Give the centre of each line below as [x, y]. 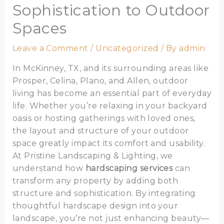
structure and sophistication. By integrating [104, 193]
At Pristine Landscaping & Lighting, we [92, 156]
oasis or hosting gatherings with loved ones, [104, 118]
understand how [49, 168]
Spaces [39, 28]
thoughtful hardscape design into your [95, 206]
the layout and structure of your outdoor [100, 131]
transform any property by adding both [95, 181]
